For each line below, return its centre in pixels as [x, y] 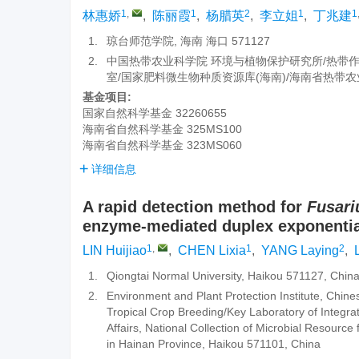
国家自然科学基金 [127, 113]
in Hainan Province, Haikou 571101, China [214, 344]
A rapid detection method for [195, 207]
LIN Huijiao [115, 250]
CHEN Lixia [212, 250]
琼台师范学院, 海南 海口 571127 [188, 41]
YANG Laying [300, 250]
